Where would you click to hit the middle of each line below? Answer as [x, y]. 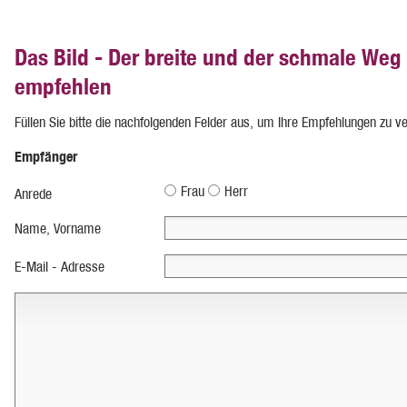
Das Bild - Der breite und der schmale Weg [208, 57]
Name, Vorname [58, 228]
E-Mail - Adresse [60, 266]
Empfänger [46, 156]
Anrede [33, 194]
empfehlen [63, 86]
